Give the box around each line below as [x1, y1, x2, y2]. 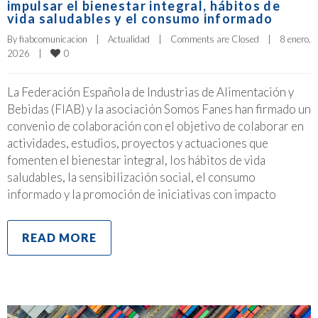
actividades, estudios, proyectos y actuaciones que [7, 135, 268, 150]
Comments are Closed [170, 33, 259, 45]
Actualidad [108, 33, 150, 45]
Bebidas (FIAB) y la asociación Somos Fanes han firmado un [7, 101, 311, 116]
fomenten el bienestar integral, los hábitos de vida [7, 152, 265, 168]
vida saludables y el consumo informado [7, 10, 273, 26]
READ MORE [22, 230, 97, 244]
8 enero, [280, 33, 311, 45]
